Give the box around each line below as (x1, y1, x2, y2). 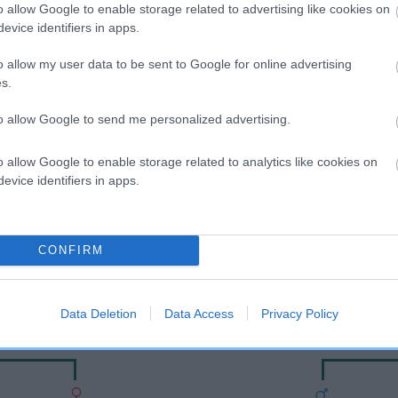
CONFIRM (37, 243, 104, 257)
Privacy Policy (260, 306, 338, 321)
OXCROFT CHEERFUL (131, 199, 267, 219)
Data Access (163, 306, 234, 321)
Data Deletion (60, 306, 137, 321)
